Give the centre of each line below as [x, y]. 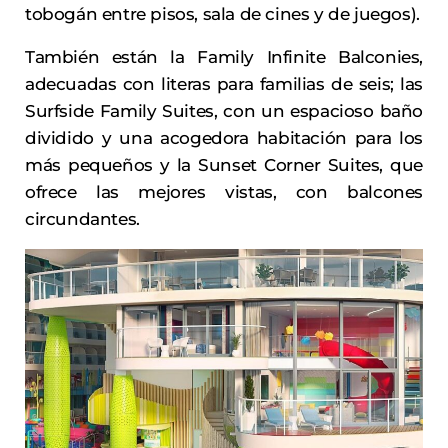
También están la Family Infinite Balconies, [224, 57]
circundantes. [82, 219]
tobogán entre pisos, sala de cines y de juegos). [222, 14]
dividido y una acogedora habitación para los [224, 138]
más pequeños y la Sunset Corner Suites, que [224, 165]
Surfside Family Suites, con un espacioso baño [224, 111]
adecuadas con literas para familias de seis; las [224, 84]
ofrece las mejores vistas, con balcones [224, 192]
